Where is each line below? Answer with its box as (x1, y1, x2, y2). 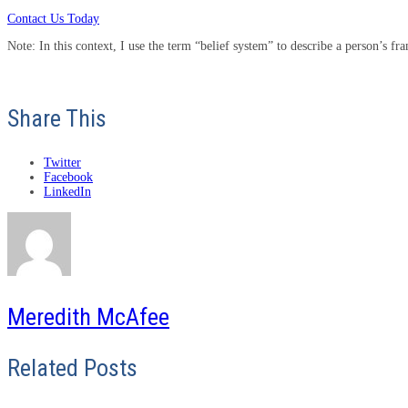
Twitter (44, 155, 81, 169)
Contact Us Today (7, 11, 99, 25)
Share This (7, 104, 107, 132)
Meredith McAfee (7, 302, 169, 331)
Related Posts (7, 353, 138, 382)
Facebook (44, 169, 93, 184)
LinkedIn (44, 184, 91, 199)
